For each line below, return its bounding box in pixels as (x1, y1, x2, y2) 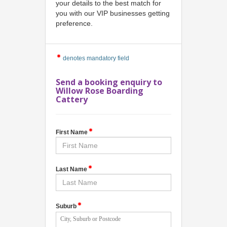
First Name (56, 128, 88, 136)
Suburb (56, 202, 77, 210)
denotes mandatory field (60, 54, 129, 62)
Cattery (56, 93, 88, 105)
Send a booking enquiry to (56, 76, 162, 88)
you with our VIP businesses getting (56, 9, 170, 17)
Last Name (56, 165, 87, 173)
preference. (56, 19, 93, 27)
